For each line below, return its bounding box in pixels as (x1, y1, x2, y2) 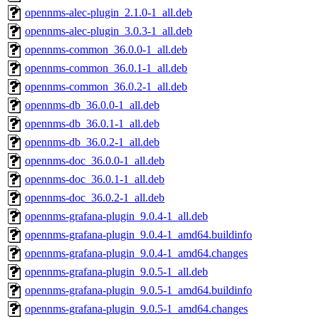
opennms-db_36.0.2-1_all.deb (25, 136, 159, 149)
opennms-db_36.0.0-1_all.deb (25, 99, 159, 112)
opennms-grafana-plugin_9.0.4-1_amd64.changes (25, 247, 248, 260)
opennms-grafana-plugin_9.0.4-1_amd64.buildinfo (25, 229, 252, 241)
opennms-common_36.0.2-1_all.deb (25, 80, 187, 93)
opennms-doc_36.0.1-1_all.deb (25, 173, 164, 186)
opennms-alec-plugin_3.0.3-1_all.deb (25, 25, 192, 38)
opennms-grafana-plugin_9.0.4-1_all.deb (25, 210, 208, 223)
